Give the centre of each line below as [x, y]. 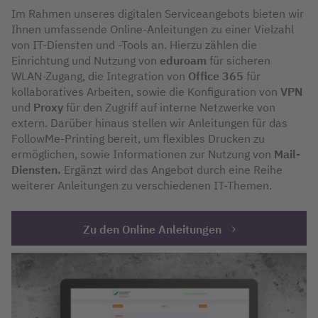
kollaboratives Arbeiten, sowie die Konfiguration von [146, 91]
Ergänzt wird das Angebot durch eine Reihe [172, 169]
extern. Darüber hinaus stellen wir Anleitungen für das [149, 122]
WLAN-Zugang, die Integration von [100, 76]
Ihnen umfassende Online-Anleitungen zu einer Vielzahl [153, 29]
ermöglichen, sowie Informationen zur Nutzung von [143, 154]
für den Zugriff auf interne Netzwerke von [171, 107]
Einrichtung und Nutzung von [86, 60]
